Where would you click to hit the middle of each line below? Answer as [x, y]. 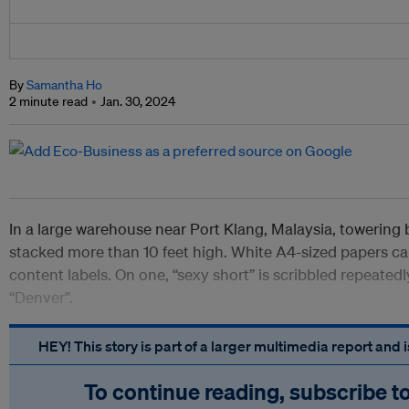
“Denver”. [41, 298]
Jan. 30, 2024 [138, 102]
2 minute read [48, 102]
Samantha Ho [64, 85]
